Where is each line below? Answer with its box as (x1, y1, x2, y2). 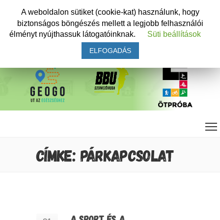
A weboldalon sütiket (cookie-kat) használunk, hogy (21, 7, 199, 16)
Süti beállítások (147, 30, 201, 39)
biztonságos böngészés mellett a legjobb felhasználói (17, 19, 203, 27)
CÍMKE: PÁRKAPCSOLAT (36, 145, 174, 165)
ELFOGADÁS (89, 47, 131, 55)
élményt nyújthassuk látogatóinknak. (9, 30, 137, 39)
